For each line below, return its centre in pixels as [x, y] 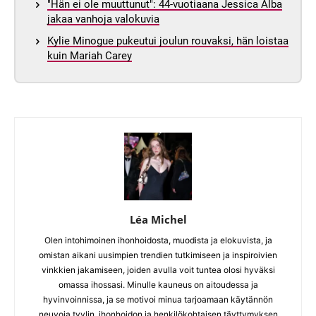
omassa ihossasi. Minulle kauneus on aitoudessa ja [158, 284]
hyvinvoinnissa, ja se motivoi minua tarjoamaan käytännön [158, 299]
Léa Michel [158, 219]
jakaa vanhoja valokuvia [103, 19]
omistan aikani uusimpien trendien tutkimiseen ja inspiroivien [158, 255]
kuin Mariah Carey [90, 55]
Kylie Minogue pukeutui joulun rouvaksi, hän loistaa [168, 41]
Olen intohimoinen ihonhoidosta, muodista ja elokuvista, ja [158, 240]
